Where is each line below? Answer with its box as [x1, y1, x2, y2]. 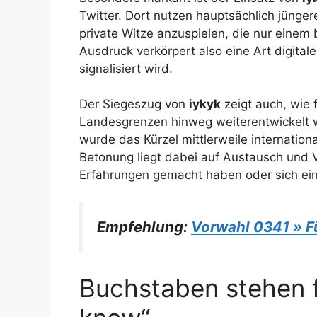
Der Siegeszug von [79, 97, 189, 112]
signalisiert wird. [79, 61, 173, 76]
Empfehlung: [97, 217, 191, 236]
